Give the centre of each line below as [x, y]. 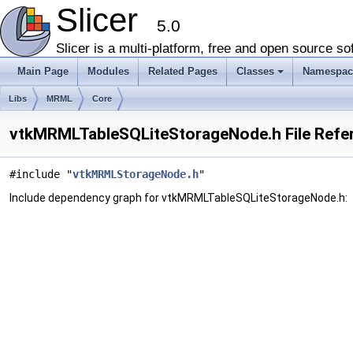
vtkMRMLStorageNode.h [136, 174]
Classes [255, 71]
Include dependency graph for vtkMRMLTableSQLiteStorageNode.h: [178, 198]
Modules [108, 71]
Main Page [43, 71]
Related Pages [183, 71]
